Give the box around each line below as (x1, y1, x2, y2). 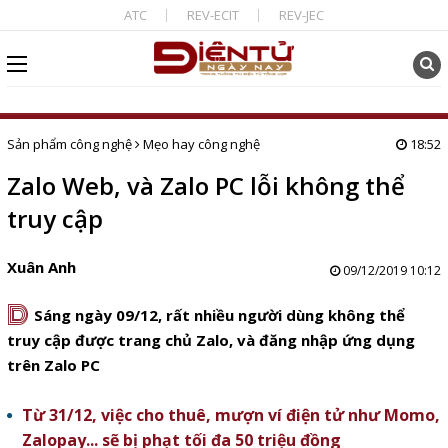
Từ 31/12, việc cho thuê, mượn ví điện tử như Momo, (21, 404, 440, 426)
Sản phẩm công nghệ (6, 135, 132, 153)
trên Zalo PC (6, 355, 100, 375)
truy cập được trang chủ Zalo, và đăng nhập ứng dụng (6, 330, 415, 350)
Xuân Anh (6, 257, 76, 277)
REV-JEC (278, 6, 324, 24)
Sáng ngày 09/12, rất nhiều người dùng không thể (33, 305, 405, 325)
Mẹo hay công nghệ (142, 135, 260, 153)
